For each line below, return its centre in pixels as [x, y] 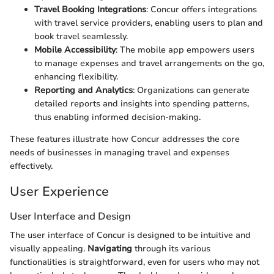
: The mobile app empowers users [185, 50]
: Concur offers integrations [202, 10]
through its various [171, 249]
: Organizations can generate [191, 91]
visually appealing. [49, 249]
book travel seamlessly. [81, 37]
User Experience [59, 192]
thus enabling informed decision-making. [117, 117]
